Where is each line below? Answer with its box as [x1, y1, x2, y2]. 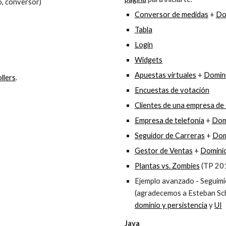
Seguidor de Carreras [134, 131, 205, 140]
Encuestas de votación [134, 86, 209, 94]
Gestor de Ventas [134, 146, 193, 155]
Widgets [134, 55, 162, 64]
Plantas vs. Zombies [134, 161, 200, 170]
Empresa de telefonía [134, 116, 204, 125]
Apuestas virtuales [134, 71, 196, 79]
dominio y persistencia [134, 201, 207, 209]
